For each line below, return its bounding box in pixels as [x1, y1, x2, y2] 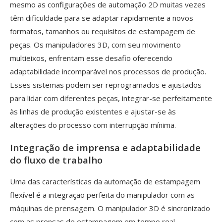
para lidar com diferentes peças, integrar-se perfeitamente [10, 93, 212, 103]
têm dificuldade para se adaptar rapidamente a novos [10, 12, 193, 23]
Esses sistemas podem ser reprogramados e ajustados [10, 79, 202, 90]
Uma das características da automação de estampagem [10, 176, 200, 187]
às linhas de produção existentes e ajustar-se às [10, 106, 176, 116]
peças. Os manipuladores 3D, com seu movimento [10, 39, 181, 50]
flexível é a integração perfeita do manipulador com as [10, 190, 195, 200]
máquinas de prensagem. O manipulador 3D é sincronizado [10, 203, 210, 214]
